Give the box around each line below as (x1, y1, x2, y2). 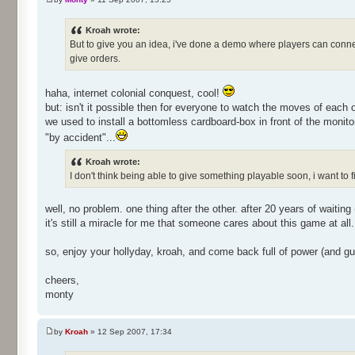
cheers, (45, 273, 79, 286)
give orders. (70, 52, 120, 64)
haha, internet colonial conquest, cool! (45, 86, 223, 99)
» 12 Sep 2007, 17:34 (88, 327, 172, 337)
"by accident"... (45, 131, 116, 143)
